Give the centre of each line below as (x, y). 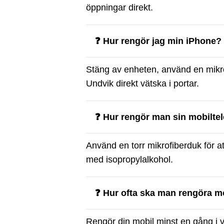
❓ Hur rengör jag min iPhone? (158, 41)
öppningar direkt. (119, 7)
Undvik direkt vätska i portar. (142, 83)
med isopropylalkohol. (129, 159)
